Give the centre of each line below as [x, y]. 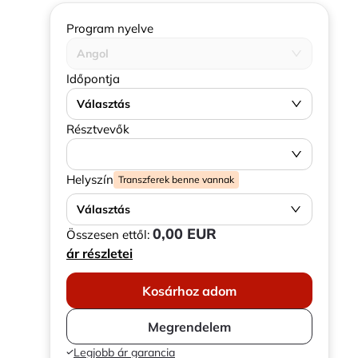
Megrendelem [189, 326]
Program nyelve [110, 28]
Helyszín [90, 179]
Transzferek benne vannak [176, 179]
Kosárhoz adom [189, 290]
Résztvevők [98, 129]
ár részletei [99, 253]
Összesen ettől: [109, 235]
